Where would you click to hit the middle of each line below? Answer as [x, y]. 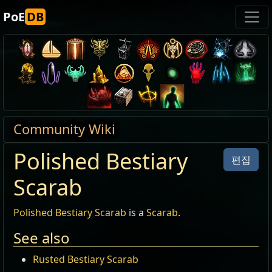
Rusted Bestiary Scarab [86, 259]
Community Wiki [64, 129]
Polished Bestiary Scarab [70, 212]
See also [42, 238]
